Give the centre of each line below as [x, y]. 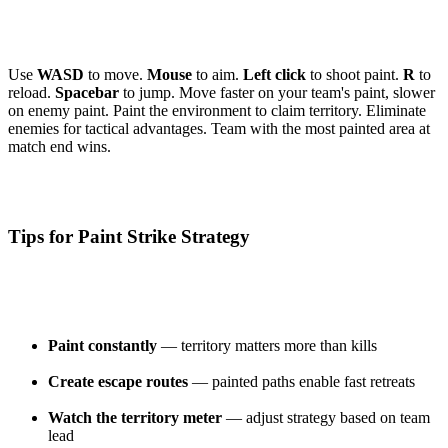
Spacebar [87, 92]
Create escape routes [118, 381]
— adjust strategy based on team [326, 417]
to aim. [217, 74]
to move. [115, 74]
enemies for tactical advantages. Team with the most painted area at [219, 128]
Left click [274, 74]
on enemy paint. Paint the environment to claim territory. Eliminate [217, 110]
